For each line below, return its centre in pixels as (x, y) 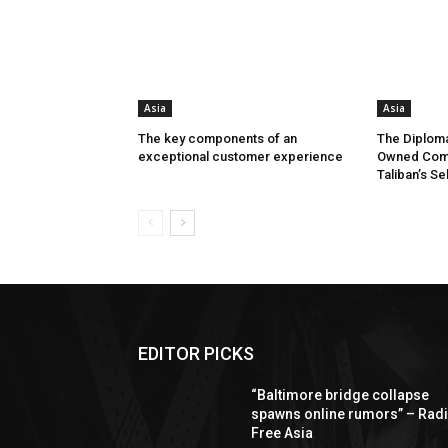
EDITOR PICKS (196, 354)
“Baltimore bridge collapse (340, 395)
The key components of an (217, 139)
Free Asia (282, 433)
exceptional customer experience (240, 157)
